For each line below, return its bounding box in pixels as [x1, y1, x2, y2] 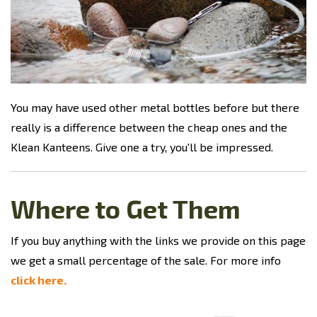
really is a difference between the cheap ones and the [11, 120, 287, 134]
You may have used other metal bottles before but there [11, 100, 299, 115]
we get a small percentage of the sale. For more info [11, 253, 281, 267]
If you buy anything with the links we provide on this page [11, 234, 306, 248]
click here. [11, 273, 67, 287]
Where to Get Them [11, 193, 241, 224]
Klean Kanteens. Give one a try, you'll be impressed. [11, 140, 273, 154]
